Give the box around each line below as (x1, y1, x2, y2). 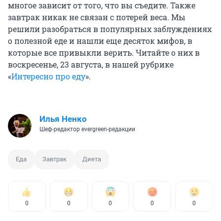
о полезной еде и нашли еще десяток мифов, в (8, 36, 192, 46)
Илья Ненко (39, 114, 87, 124)
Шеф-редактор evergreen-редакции (39, 126, 135, 133)
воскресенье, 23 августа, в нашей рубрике (8, 59, 174, 70)
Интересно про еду (11, 71, 85, 82)
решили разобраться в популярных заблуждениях (8, 24, 212, 35)
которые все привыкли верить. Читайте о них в (8, 47, 200, 58)
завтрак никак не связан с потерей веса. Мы (8, 12, 185, 23)
